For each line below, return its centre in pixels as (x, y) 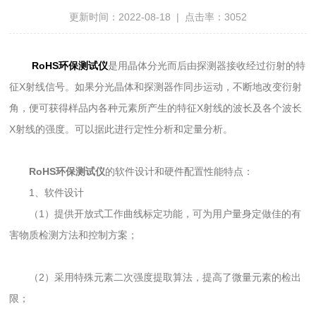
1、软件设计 (47, 192)
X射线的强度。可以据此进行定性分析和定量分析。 (121, 129)
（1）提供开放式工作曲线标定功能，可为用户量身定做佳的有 (156, 213)
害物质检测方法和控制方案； (74, 235)
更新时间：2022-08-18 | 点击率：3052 (158, 17)
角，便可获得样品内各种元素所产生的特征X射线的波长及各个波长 (156, 108)
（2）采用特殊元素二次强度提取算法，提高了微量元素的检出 (156, 277)
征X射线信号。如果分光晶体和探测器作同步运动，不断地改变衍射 (156, 86)
